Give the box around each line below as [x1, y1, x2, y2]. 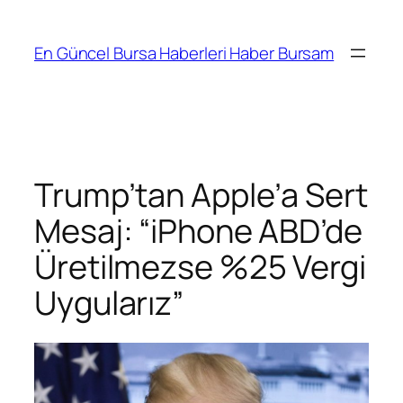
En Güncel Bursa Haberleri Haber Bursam [34, 40, 335, 65]
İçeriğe [6, 5, 58, 29]
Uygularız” [34, 280, 184, 325]
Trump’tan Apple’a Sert [34, 172, 368, 217]
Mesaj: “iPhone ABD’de [34, 208, 363, 253]
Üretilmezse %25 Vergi [34, 244, 366, 289]
